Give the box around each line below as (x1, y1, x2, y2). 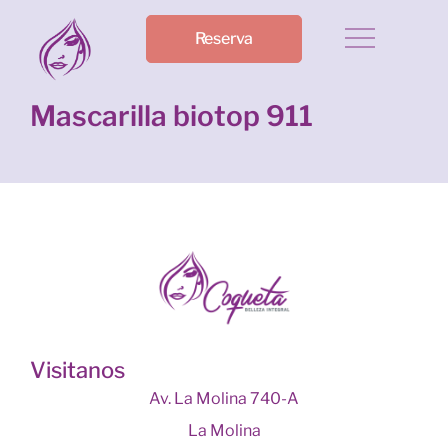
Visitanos (30, 357, 125, 384)
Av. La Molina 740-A (149, 389, 299, 409)
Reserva (194, 29, 254, 48)
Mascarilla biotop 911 (30, 99, 313, 134)
